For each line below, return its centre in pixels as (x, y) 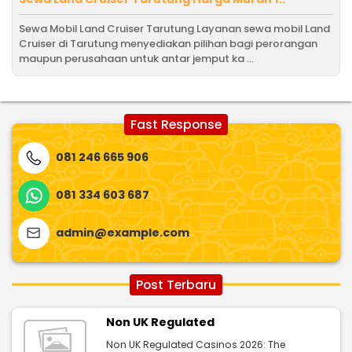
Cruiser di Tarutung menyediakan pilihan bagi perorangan (168, 43)
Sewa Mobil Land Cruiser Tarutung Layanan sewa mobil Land (174, 28)
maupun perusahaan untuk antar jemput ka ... (136, 58)
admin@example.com (123, 233)
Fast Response (176, 124)
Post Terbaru (176, 284)
